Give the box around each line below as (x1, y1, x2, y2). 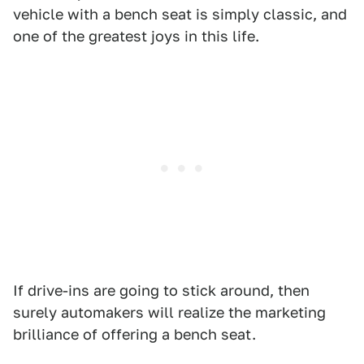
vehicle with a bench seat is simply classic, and (13, 6, 347, 24)
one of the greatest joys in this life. (13, 28, 259, 45)
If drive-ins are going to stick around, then (13, 282, 310, 300)
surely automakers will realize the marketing (13, 304, 326, 322)
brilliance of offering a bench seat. (13, 326, 256, 344)
